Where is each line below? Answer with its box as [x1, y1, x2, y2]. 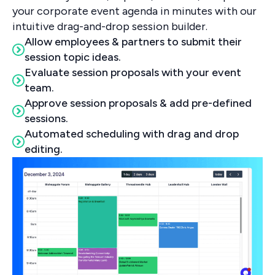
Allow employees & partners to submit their [25, 34, 242, 48]
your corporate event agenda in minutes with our [12, 4, 257, 18]
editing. [25, 142, 63, 156]
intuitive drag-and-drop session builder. [12, 19, 207, 33]
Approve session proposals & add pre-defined [25, 96, 252, 110]
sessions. [25, 111, 68, 125]
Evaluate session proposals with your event [25, 65, 241, 79]
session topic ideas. [25, 50, 121, 64]
